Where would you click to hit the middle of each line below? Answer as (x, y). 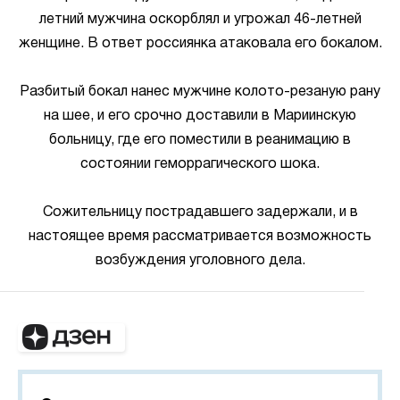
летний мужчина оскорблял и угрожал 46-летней (200, 20)
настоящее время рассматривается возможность (200, 237)
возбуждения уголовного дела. (200, 261)
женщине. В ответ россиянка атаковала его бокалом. (200, 44)
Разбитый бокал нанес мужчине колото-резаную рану (200, 92)
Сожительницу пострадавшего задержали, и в (200, 212)
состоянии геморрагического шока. (200, 164)
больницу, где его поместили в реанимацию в (200, 140)
